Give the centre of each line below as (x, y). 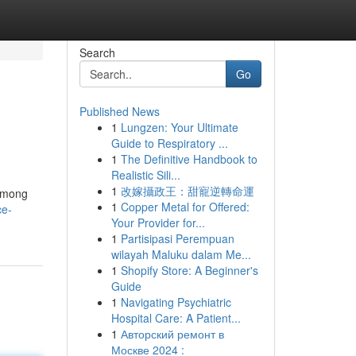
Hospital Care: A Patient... (176, 318)
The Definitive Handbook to (189, 159)
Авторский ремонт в (172, 334)
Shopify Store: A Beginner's (189, 270)
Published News (119, 111)
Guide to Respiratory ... (169, 143)
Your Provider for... (158, 222)
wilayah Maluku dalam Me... (181, 254)
